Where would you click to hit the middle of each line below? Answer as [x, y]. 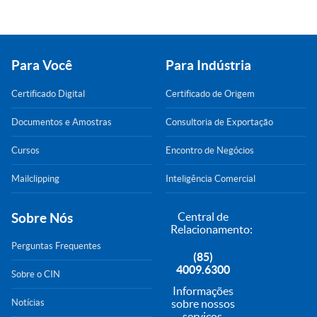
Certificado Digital [48, 93]
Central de [203, 216]
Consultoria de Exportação [220, 122]
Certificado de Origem [211, 93]
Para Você [42, 65]
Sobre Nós [42, 218]
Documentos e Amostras [62, 122]
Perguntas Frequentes [56, 246]
